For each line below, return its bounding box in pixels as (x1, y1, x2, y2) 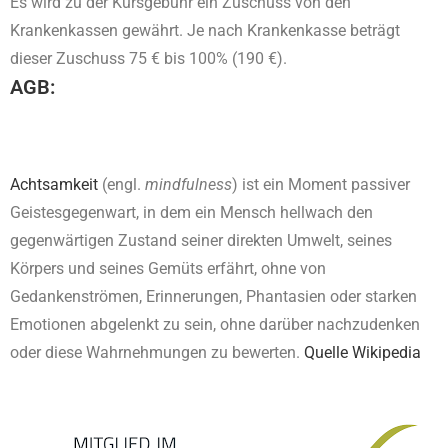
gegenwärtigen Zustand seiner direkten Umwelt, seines (10, 230, 392, 250)
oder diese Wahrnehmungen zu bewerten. (10, 342, 304, 362)
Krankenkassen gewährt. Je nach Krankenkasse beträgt (10, 20, 400, 40)
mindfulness (145, 174, 232, 194)
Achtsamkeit (10, 174, 98, 194)
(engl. (102, 174, 145, 194)
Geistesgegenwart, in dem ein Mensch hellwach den (10, 202, 373, 222)
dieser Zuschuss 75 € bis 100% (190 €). (10, 48, 287, 68)
